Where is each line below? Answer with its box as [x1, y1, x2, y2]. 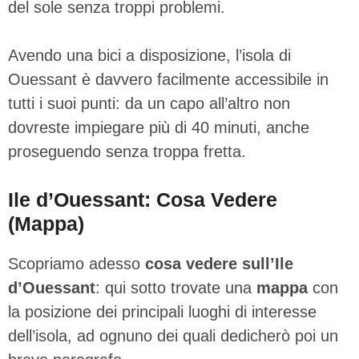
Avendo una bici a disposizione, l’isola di [8, 46, 291, 64]
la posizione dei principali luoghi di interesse [8, 302, 317, 321]
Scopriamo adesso [8, 254, 145, 272]
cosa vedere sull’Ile [145, 254, 293, 272]
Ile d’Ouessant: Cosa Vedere [8, 188, 277, 211]
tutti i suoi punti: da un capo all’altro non [8, 94, 290, 112]
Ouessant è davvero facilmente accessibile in [8, 70, 329, 88]
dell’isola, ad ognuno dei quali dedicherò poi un [8, 326, 338, 345]
